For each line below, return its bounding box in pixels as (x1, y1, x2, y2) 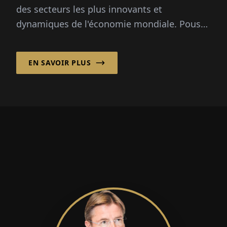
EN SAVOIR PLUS (28, 58, 91, 68)
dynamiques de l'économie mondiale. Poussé (16, 18, 210, 30)
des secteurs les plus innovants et (16, 3, 162, 16)
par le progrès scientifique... (16, 32, 137, 45)
